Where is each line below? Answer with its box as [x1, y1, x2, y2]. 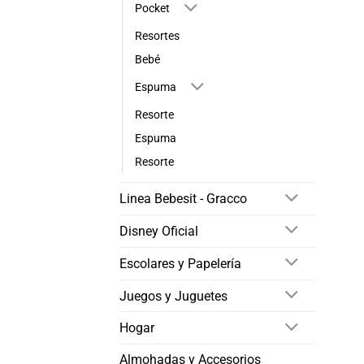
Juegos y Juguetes [119, 288, 227, 304]
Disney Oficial [119, 223, 198, 239]
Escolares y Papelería [119, 255, 241, 271]
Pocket [135, 2, 170, 16]
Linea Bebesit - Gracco [119, 191, 247, 207]
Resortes [135, 29, 180, 44]
